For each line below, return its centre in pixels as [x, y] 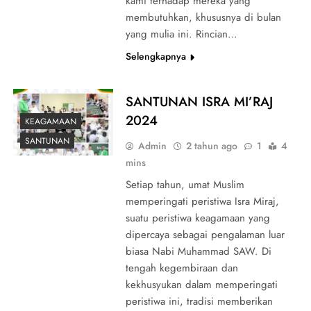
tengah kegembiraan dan [182, 268]
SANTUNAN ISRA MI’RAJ [199, 101]
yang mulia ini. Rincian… [181, 34]
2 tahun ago [211, 145]
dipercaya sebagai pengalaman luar [205, 234]
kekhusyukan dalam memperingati [201, 284]
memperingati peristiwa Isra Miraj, [202, 201]
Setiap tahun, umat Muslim [185, 184]
